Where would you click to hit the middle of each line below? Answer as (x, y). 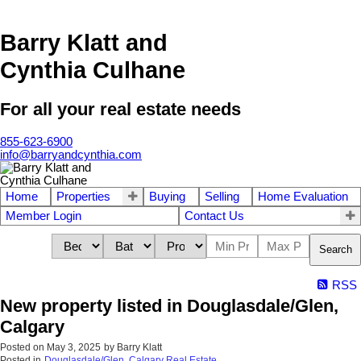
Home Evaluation (303, 196)
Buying (168, 196)
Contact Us (214, 216)
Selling (222, 196)
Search (336, 250)
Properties (84, 196)
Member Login (44, 216)
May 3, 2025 (74, 347)
